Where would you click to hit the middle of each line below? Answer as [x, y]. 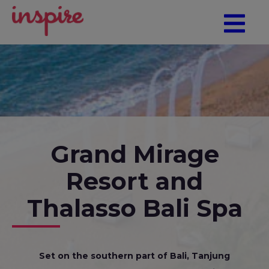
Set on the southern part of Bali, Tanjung [134, 256]
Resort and [134, 181]
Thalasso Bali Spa [134, 208]
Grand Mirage [134, 154]
